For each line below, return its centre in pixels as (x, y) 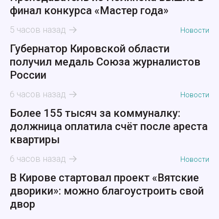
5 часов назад (38, 30)
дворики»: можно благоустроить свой (107, 191)
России (28, 75)
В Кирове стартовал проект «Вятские (104, 178)
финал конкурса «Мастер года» (89, 11)
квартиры (35, 140)
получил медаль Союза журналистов (105, 62)
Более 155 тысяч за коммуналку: (95, 113)
